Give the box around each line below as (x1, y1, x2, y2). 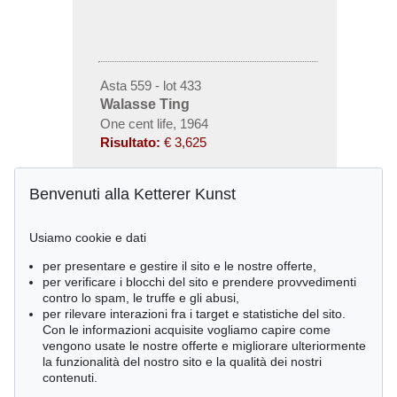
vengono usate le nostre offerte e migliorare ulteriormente (43, 339, 366, 353)
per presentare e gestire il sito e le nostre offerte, (43, 259, 316, 273)
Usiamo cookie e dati (29, 230, 146, 245)
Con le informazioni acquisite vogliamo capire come (43, 323, 331, 337)
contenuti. (43, 370, 97, 385)
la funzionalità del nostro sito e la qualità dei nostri (43, 354, 322, 369)
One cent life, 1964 (99, 115, 208, 131)
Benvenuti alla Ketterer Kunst (29, 185, 236, 204)
